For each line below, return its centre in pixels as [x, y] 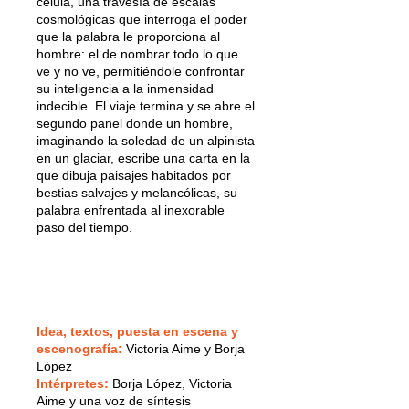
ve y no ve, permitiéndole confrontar [141, 71]
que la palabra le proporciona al [128, 36]
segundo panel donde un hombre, [135, 123]
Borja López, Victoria [170, 383]
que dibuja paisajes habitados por [134, 175]
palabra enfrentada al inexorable [131, 210]
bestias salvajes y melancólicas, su [137, 192]
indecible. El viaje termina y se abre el [146, 105]
